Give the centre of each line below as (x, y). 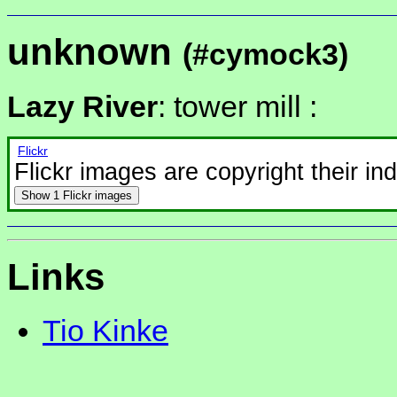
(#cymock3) (265, 54)
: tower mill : (237, 106)
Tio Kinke (105, 331)
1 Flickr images (93, 195)
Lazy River (82, 106)
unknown (95, 52)
